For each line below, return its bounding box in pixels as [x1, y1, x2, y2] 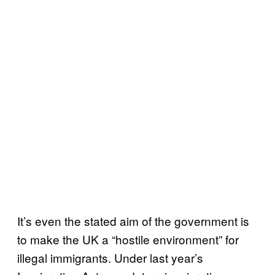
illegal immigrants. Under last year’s [17, 249, 203, 266]
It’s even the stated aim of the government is [17, 212, 249, 229]
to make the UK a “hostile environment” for [17, 231, 239, 247]
